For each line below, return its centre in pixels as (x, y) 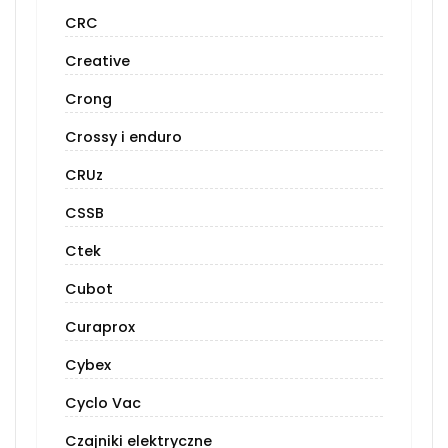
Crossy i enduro (123, 137)
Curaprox (100, 327)
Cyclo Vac (103, 403)
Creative (97, 61)
